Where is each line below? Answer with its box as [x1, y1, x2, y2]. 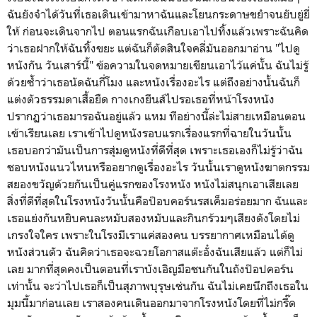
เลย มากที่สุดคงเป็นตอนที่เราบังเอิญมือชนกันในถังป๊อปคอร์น [7, 261, 294, 276]
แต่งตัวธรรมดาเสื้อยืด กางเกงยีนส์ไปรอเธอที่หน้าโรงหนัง [7, 91, 275, 106]
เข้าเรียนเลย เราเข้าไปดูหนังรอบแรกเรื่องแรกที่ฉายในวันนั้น [7, 125, 292, 140]
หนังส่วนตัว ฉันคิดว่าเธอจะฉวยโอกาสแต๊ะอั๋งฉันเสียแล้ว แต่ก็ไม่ [7, 244, 303, 259]
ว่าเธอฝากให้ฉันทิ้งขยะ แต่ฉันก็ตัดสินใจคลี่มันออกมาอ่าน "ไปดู [7, 40, 300, 55]
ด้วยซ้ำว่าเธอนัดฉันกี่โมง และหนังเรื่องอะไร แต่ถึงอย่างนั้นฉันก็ [7, 74, 300, 89]
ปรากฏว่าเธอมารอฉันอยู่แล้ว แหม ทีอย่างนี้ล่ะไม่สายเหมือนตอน [7, 108, 306, 123]
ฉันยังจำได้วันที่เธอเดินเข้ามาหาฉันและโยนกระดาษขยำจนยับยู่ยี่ [7, 6, 310, 21]
